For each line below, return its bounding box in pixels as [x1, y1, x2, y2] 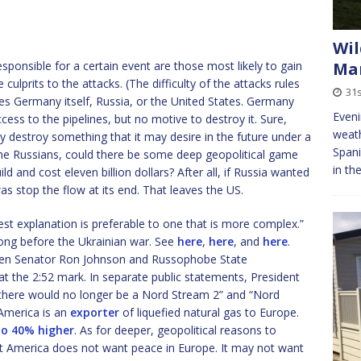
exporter [70, 305, 119, 320]
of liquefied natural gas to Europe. [119, 305, 299, 320]
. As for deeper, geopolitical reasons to [74, 322, 276, 338]
